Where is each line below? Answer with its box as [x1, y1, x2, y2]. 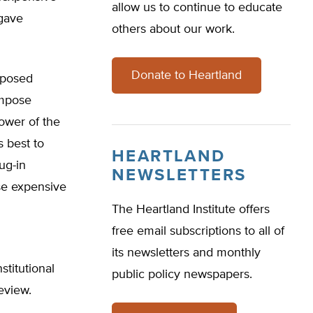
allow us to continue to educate [112, 1, 282, 14]
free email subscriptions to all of [112, 225, 284, 238]
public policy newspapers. [112, 268, 252, 281]
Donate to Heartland [131, 69, 242, 82]
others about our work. [112, 23, 235, 36]
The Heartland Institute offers [112, 203, 270, 216]
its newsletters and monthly [112, 247, 261, 259]
